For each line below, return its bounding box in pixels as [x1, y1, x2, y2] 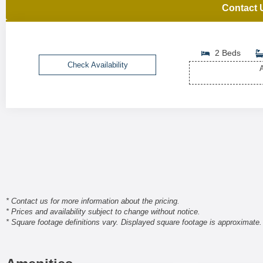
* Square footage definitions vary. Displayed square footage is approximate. [6, 218, 262, 227]
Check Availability [67, 60, 128, 69]
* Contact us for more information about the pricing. [6, 197, 180, 205]
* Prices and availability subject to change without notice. [6, 207, 200, 216]
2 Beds [214, 48, 241, 58]
